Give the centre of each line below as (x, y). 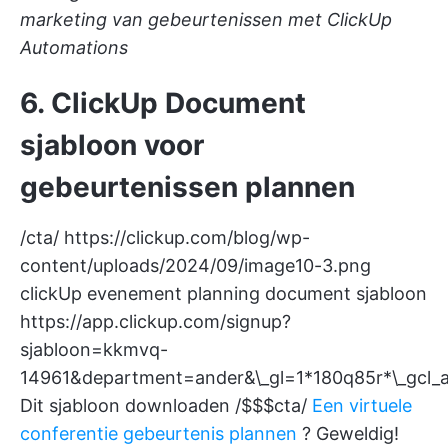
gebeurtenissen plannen (187, 187)
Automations (74, 48)
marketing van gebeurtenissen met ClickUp (206, 20)
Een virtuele (362, 406)
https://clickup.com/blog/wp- (187, 238)
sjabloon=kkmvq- (94, 350)
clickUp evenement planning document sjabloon (223, 294)
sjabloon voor (112, 145)
